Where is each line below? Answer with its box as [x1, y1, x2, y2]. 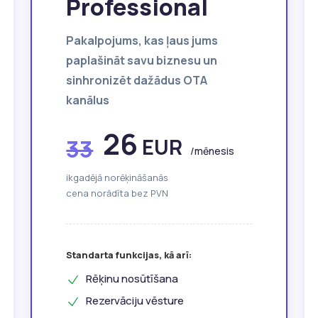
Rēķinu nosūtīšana [86, 271, 179, 287]
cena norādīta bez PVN [66, 187, 169, 200]
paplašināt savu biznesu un [66, 53, 218, 69]
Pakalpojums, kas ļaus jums [66, 33, 219, 49]
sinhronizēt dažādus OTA [66, 72, 208, 89]
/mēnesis [190, 144, 235, 158]
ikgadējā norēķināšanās [66, 171, 169, 185]
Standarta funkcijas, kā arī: [66, 248, 192, 262]
